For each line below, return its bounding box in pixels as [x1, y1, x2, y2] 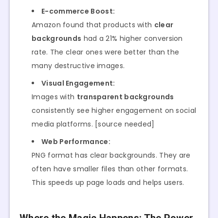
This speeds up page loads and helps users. [32, 177, 184, 187]
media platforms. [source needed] [32, 119, 155, 129]
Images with [32, 91, 77, 102]
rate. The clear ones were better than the [32, 47, 180, 57]
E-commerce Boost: [41, 6, 115, 16]
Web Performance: [41, 136, 110, 146]
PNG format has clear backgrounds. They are [32, 150, 191, 160]
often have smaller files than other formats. [32, 163, 188, 174]
